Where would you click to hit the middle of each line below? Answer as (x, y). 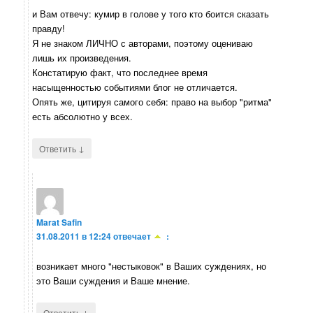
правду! (49, 29)
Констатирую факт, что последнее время (120, 73)
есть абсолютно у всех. (83, 117)
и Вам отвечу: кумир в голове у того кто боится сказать (151, 14)
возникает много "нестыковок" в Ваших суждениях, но (152, 265)
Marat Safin (59, 223)
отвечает (132, 236)
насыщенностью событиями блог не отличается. (135, 87)
